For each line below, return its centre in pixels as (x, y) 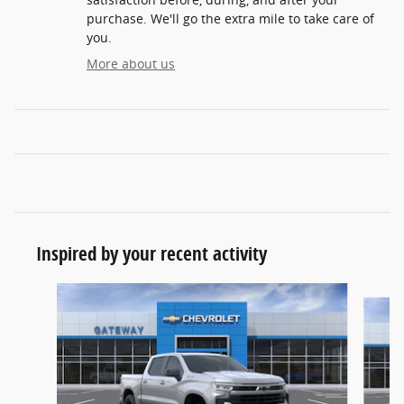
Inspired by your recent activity (151, 254)
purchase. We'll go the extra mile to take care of (230, 19)
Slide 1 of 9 (47, 292)
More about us (131, 64)
